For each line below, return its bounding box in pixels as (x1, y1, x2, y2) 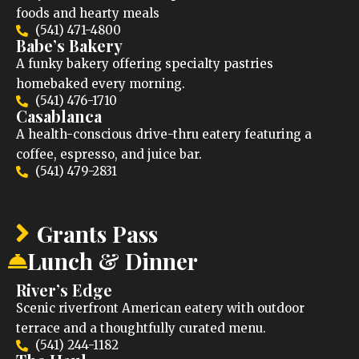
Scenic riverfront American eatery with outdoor (16, 301, 305, 317)
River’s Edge (16, 279, 112, 301)
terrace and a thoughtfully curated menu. (16, 321, 266, 337)
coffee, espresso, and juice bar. (16, 147, 202, 163)
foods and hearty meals (16, 6, 159, 22)
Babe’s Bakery (16, 34, 123, 57)
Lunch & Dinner (27, 246, 198, 276)
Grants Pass (37, 218, 158, 248)
